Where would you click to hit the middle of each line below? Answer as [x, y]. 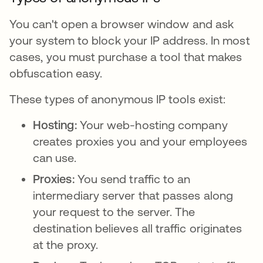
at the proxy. [67, 245]
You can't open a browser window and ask [122, 24]
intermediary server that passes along [133, 195]
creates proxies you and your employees [140, 141]
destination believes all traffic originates [138, 228]
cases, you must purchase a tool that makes [126, 57]
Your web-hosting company [154, 125]
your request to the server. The [114, 212]
